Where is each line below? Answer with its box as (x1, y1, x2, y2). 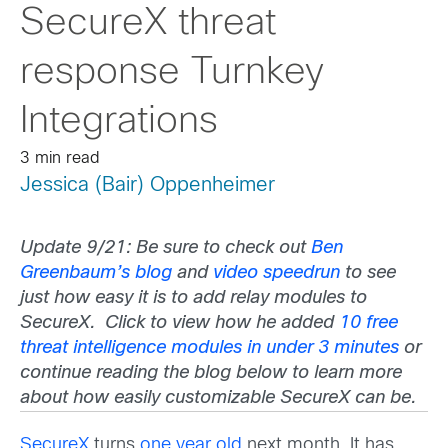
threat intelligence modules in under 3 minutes (20, 340, 399, 358)
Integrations (20, 104, 218, 140)
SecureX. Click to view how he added (20, 315, 339, 333)
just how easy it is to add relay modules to (20, 290, 367, 308)
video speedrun (213, 265, 340, 283)
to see (340, 265, 396, 283)
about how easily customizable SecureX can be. (20, 390, 416, 408)
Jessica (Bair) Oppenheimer (20, 176, 275, 195)
